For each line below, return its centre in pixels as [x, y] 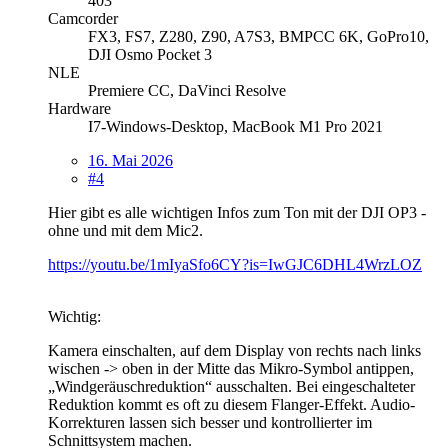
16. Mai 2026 [130, 160]
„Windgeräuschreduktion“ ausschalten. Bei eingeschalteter [231, 386]
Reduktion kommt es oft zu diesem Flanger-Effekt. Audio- [231, 404]
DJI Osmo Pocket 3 [150, 54]
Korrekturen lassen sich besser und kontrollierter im [210, 422]
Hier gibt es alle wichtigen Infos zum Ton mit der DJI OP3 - [237, 212]
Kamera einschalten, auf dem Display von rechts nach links [234, 350]
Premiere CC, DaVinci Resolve [187, 90]
